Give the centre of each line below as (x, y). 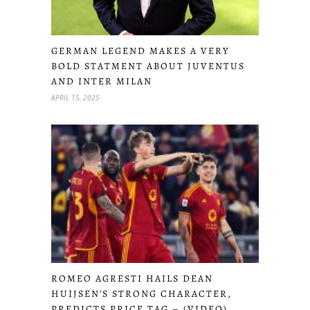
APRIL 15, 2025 (75, 97)
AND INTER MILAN (102, 81)
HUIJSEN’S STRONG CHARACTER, (142, 294)
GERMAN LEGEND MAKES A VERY (140, 51)
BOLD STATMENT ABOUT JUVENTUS (148, 66)
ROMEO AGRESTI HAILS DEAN (132, 279)
